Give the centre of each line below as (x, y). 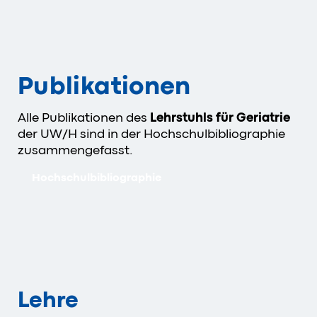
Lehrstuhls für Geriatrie (220, 117)
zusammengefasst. (75, 150)
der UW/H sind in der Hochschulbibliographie (151, 133)
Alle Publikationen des (84, 117)
